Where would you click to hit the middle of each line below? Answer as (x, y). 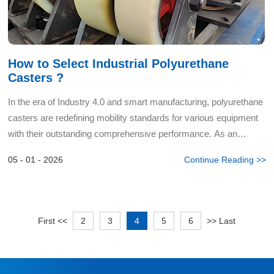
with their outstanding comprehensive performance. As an (123, 134)
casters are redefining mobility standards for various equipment (133, 118)
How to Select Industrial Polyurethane (119, 64)
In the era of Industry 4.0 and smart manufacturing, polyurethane (136, 102)
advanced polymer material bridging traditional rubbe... (116, 150)
